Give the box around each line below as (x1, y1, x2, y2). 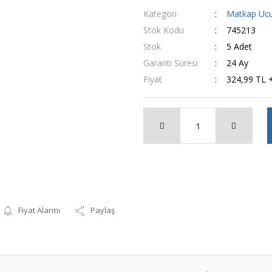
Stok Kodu (143, 24, 184, 36)
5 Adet (226, 41, 252, 52)
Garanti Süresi (143, 57, 198, 69)
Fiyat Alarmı (18, 205, 61, 216)
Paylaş (90, 205, 115, 216)
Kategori (143, 8, 177, 19)
